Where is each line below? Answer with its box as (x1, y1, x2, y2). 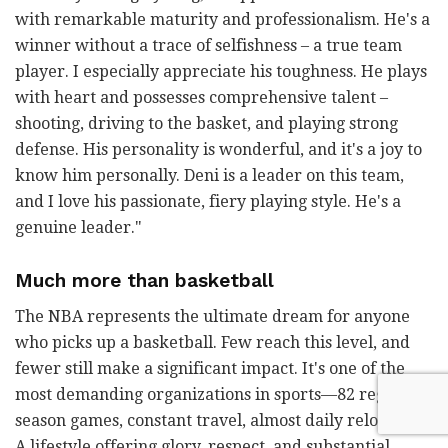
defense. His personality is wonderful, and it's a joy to (15, 140, 422, 160)
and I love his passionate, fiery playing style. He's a (15, 192, 401, 212)
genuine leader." (15, 218, 142, 238)
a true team (313, 36, 402, 56)
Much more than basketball (15, 268, 274, 292)
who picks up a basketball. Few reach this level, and (15, 333, 410, 353)
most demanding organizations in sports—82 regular (15, 385, 417, 405)
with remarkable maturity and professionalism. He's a (15, 10, 430, 30)
